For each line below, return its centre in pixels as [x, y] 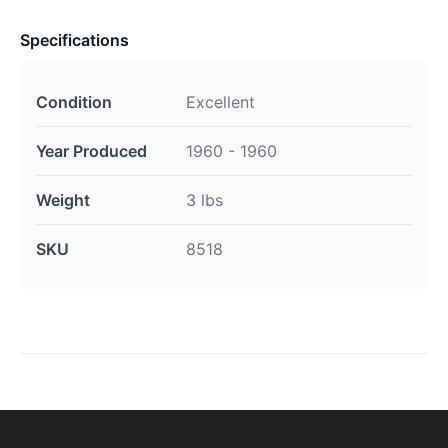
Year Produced [91, 151]
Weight [63, 200]
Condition [74, 102]
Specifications [74, 40]
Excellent [220, 102]
